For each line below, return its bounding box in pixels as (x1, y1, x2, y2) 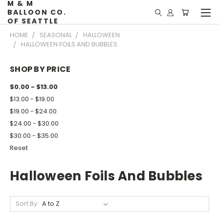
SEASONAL (40, 30, 72, 40)
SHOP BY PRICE (10, 64, 71, 75)
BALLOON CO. (7, 7, 67, 17)
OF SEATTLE (7, 16, 59, 26)
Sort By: (15, 198, 39, 208)
